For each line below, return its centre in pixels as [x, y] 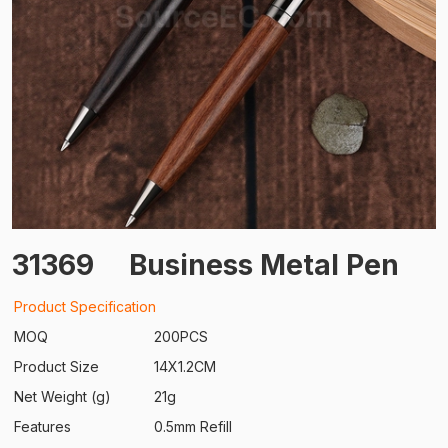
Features [42, 426]
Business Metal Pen [264, 265]
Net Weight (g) [62, 396]
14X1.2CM [185, 366]
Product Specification [85, 306]
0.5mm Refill [193, 426]
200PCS [181, 336]
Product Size [56, 366]
